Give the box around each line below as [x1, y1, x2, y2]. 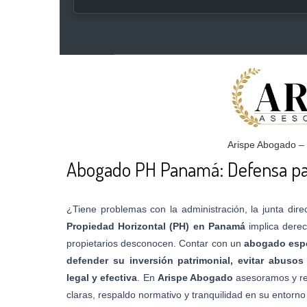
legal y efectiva [66, 272, 138, 283]
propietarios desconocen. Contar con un [66, 238, 244, 249]
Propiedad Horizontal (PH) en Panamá [66, 221, 245, 232]
